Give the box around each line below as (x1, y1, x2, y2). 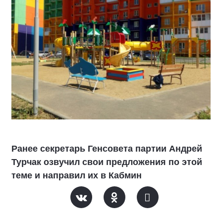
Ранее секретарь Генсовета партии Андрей (11, 143, 202, 154)
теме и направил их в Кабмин (11, 170, 142, 180)
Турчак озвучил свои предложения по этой (11, 157, 202, 167)
